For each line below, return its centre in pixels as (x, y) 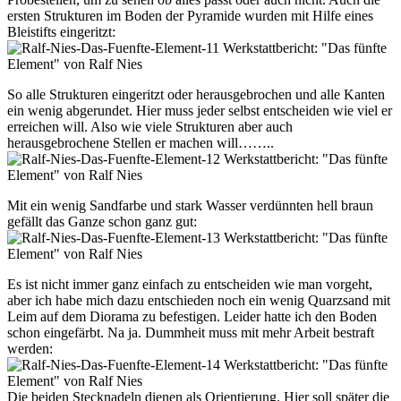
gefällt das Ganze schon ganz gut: (102, 222)
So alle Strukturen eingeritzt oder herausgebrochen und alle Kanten (196, 95)
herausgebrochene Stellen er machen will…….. (141, 143)
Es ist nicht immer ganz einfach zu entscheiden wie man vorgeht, (190, 285)
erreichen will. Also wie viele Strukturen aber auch (150, 127)
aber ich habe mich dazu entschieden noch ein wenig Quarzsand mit (199, 301)
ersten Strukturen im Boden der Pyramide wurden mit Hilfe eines (190, 16)
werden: (30, 349)
